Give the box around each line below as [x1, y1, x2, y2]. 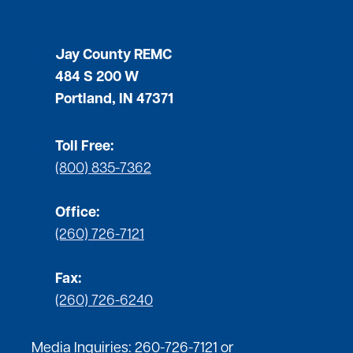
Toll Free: [55, 139, 114, 155]
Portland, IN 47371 [55, 92, 173, 108]
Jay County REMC [55, 48, 172, 64]
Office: [55, 206, 100, 221]
